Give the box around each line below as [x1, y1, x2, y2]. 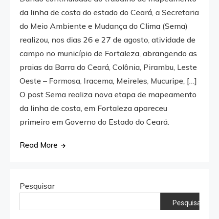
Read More [20, 140, 58, 150]
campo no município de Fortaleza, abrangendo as [20, 48, 197, 58]
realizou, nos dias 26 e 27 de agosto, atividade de [20, 34, 196, 44]
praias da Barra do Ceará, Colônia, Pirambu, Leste [20, 62, 197, 72]
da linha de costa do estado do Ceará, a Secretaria [20, 7, 199, 17]
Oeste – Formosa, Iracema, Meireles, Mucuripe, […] [20, 75, 197, 86]
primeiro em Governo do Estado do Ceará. [20, 116, 170, 127]
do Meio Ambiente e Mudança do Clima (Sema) [20, 21, 188, 31]
